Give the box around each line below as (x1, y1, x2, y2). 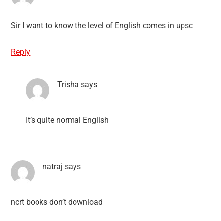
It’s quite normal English (26, 115, 109, 125)
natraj (42, 161, 63, 171)
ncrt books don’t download (11, 197, 103, 207)
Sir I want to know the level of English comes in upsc (11, 20, 193, 30)
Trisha (57, 79, 79, 89)
